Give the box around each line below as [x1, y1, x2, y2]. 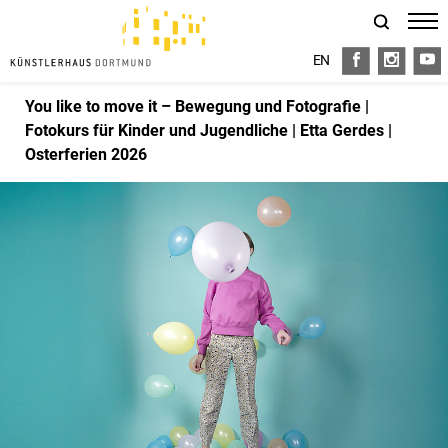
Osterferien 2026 [25, 145, 147, 164]
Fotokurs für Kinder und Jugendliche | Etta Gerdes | [25, 121, 392, 140]
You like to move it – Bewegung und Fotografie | [25, 97, 369, 116]
